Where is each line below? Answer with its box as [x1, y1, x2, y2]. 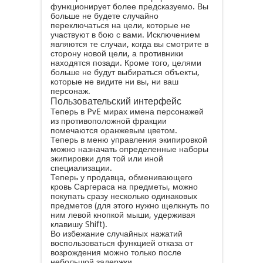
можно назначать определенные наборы [50, 144, 208, 154]
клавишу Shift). [50, 220, 107, 229]
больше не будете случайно [50, 11, 159, 21]
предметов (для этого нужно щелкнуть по [50, 201, 210, 210]
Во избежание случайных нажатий [50, 229, 183, 238]
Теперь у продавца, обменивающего [50, 173, 193, 182]
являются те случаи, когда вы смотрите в [50, 39, 208, 49]
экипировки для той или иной [50, 154, 163, 163]
